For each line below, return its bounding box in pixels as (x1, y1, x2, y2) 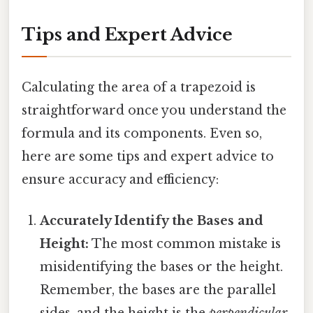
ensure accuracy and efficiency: (22, 171, 219, 187)
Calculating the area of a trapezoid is (22, 79, 256, 95)
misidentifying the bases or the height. (40, 259, 284, 275)
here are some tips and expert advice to (22, 148, 274, 164)
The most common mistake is (89, 235, 282, 252)
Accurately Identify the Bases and (40, 212, 264, 228)
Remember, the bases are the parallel (40, 282, 277, 298)
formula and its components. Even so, (22, 125, 262, 141)
